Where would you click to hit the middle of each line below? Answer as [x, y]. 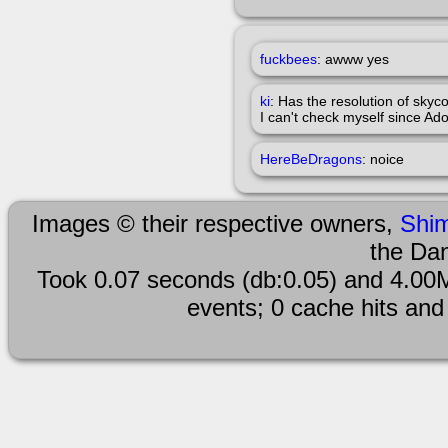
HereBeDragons [311, 159]
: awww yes [353, 59]
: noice [383, 159]
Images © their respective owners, [215, 223]
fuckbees [288, 59]
